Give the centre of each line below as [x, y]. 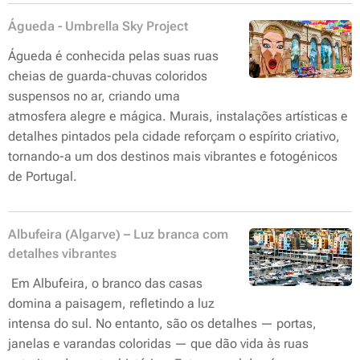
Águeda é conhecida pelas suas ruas [113, 56]
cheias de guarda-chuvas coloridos [108, 76]
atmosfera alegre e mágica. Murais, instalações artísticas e [178, 116]
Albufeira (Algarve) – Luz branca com [118, 234]
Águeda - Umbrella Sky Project [98, 26]
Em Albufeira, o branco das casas [105, 283]
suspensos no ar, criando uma [94, 96]
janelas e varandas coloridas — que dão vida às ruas [158, 344]
